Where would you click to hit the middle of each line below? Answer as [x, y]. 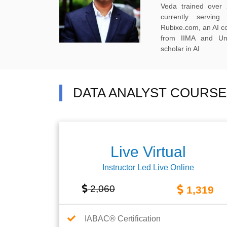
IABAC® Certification [123, 219]
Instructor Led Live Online [148, 167]
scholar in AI [180, 49]
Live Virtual [148, 152]
